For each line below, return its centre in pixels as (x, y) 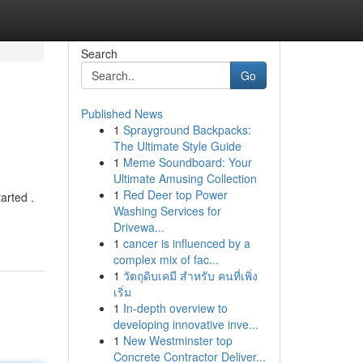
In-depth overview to (175, 308)
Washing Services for (167, 211)
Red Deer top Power (175, 194)
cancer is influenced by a (186, 243)
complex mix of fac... (166, 259)
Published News (122, 113)
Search (99, 53)
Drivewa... (139, 227)
